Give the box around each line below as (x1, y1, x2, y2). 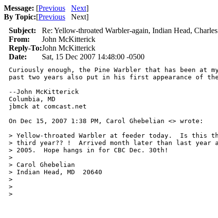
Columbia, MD (9, 95, 55, 103)
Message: (4, 4, 34, 12)
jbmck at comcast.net (9, 103, 87, 110)
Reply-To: (9, 44, 42, 52)
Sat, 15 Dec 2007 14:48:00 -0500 (42, 53, 145, 61)
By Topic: (4, 13, 36, 21)
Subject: (9, 26, 36, 35)
